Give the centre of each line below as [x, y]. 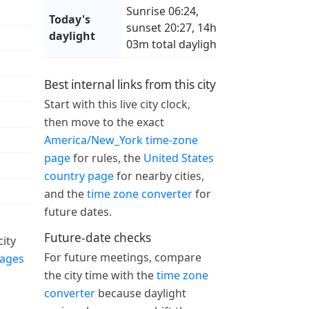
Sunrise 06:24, [163, 11]
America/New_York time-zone [121, 140]
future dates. [78, 212]
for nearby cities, [159, 176]
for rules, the [107, 158]
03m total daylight [174, 44]
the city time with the [100, 276]
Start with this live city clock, [117, 104]
